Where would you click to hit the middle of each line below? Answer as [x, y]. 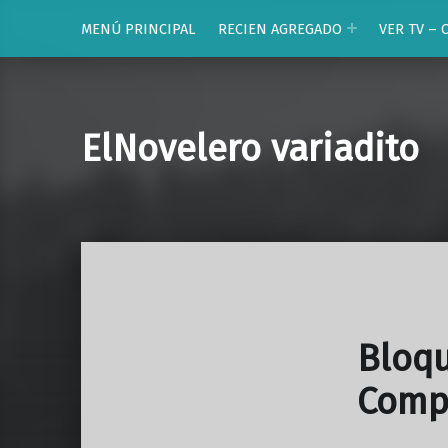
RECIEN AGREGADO [279, 28]
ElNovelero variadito [249, 149]
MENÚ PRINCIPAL [138, 28]
